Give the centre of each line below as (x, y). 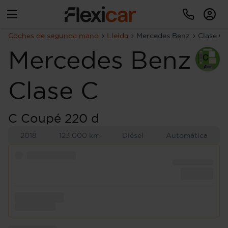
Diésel (133, 135)
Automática (187, 135)
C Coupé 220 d (54, 118)
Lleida (118, 36)
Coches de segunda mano (53, 36)
